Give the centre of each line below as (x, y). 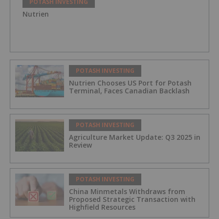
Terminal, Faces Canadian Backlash (129, 90)
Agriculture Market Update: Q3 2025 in (135, 137)
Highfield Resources (102, 207)
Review (80, 145)
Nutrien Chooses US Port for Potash (130, 83)
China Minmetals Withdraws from (127, 191)
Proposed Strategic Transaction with (132, 199)
